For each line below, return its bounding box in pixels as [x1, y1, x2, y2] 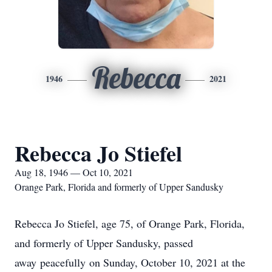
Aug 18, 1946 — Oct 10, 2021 [15, 166, 133, 178]
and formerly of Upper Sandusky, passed [15, 236, 193, 250]
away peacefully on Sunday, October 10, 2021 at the [15, 255, 245, 270]
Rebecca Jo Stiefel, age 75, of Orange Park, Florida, [15, 216, 245, 231]
